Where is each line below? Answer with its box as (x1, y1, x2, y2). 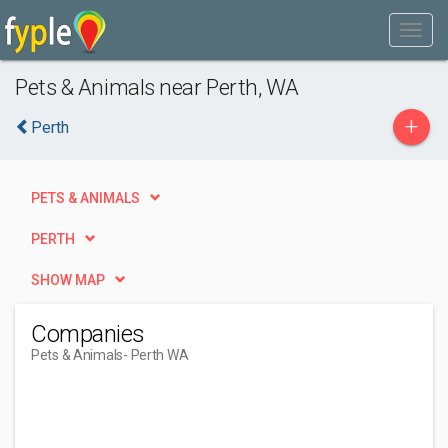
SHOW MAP (31, 272, 105, 288)
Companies (31, 320, 145, 348)
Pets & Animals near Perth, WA (15, 74, 300, 100)
